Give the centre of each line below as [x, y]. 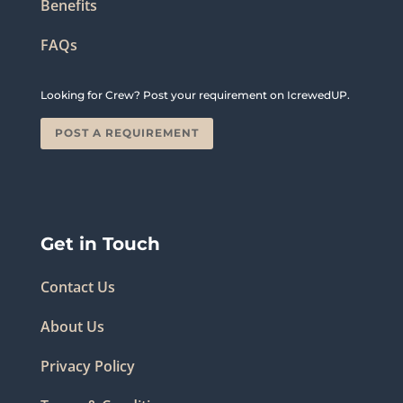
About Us [72, 326]
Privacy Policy [87, 366]
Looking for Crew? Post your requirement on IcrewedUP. [195, 94]
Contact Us [77, 287]
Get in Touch [100, 243]
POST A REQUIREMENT [126, 133]
